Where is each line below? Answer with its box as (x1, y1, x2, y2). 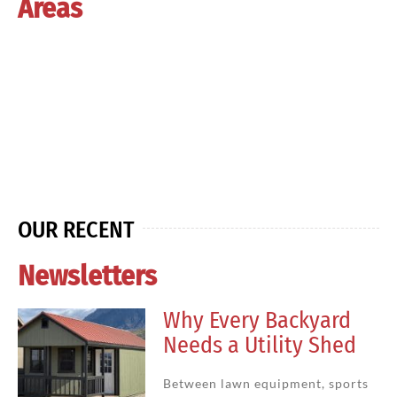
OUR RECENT (17, 215, 135, 244)
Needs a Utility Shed (162, 331, 356, 359)
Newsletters (17, 258, 157, 292)
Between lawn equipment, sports (162, 375, 369, 391)
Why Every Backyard (162, 306, 351, 334)
